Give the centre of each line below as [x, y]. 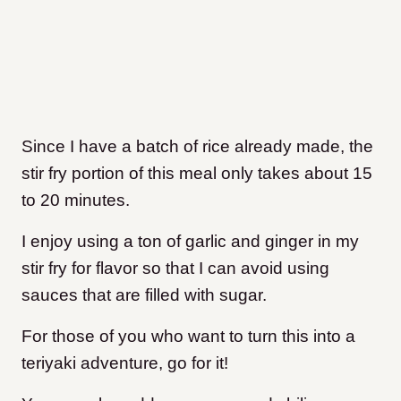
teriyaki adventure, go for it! [125, 363]
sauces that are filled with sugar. [144, 294]
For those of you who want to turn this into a [188, 336]
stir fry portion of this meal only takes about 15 [197, 173]
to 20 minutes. [76, 200]
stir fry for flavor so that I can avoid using [175, 268]
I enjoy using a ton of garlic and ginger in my [190, 241]
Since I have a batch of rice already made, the [197, 146]
